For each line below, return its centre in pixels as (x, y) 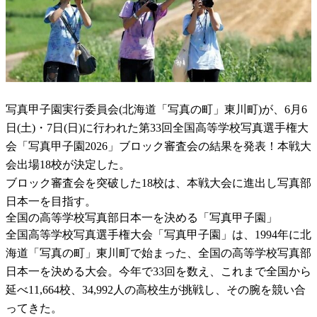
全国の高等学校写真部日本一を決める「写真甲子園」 (142, 217)
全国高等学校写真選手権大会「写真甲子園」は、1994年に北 (158, 234)
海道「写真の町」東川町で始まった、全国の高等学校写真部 (158, 253)
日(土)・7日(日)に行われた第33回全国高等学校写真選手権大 (157, 127)
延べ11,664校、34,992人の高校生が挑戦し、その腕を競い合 (156, 289)
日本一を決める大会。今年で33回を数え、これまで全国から (158, 271)
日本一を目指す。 (51, 201)
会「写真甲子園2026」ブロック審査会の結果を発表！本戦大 (158, 146)
